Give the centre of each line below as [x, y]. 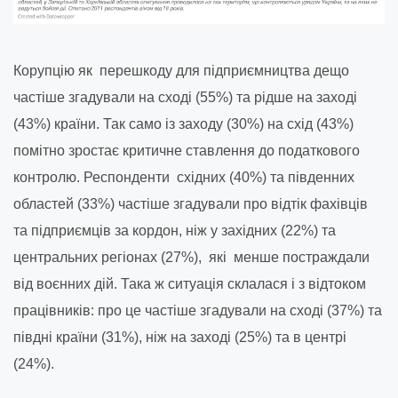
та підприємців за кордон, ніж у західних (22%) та [175, 231]
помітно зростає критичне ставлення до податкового [187, 151]
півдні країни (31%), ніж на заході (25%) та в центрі [180, 338]
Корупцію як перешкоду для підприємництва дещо [181, 71]
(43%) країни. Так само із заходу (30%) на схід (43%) [183, 124]
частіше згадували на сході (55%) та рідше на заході [185, 98]
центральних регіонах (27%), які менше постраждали [191, 258]
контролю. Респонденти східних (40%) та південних [184, 178]
